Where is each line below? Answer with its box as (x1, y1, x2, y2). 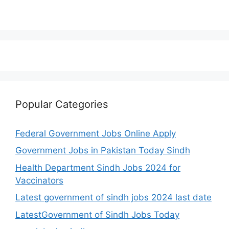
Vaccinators (15, 175, 63, 186)
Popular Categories (15, 98, 108, 110)
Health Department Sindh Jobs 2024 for (15, 162, 180, 173)
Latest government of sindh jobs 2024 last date (15, 192, 212, 203)
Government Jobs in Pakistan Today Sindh (15, 145, 190, 156)
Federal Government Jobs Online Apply (15, 128, 176, 139)
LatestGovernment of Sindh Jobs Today (15, 209, 179, 220)
